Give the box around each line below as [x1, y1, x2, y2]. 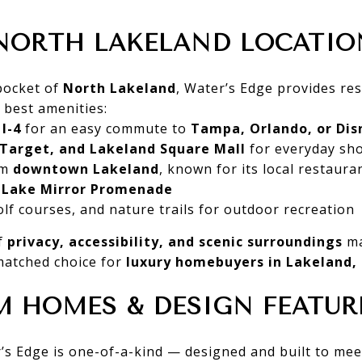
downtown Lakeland [12, 159, 159, 178]
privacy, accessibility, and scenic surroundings [7, 232, 343, 250]
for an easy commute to [20, 119, 191, 137]
